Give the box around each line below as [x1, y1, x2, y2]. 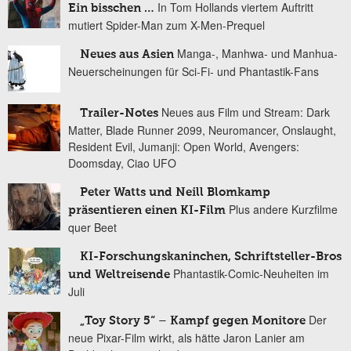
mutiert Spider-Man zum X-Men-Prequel [68, 17, 265, 34]
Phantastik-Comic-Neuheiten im [173, 266, 329, 282]
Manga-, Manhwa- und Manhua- [177, 45, 338, 62]
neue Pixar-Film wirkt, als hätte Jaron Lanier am [68, 330, 305, 346]
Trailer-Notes [80, 107, 158, 120]
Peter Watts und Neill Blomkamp [80, 186, 270, 199]
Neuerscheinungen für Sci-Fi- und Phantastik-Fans [68, 63, 319, 80]
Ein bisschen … [68, 2, 154, 15]
